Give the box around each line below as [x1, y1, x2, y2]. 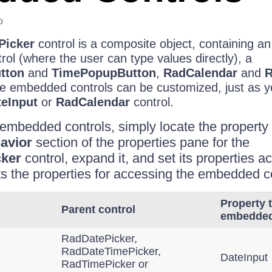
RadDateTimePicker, [61, 245, 161, 257]
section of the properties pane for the [32, 135, 250, 150]
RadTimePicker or [61, 258, 148, 270]
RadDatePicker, [61, 233, 137, 245]
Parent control [61, 203, 135, 216]
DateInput [220, 251, 268, 263]
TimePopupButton [51, 66, 156, 80]
